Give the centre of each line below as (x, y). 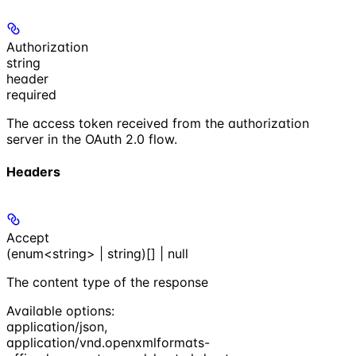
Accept (28, 238)
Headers (33, 172)
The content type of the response (107, 282)
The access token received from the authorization (158, 123)
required (31, 94)
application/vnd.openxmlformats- (108, 343)
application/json (55, 327)
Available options (59, 311)
